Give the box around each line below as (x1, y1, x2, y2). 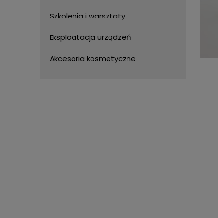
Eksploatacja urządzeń (50, 32, 131, 42)
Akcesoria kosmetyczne (50, 54, 136, 64)
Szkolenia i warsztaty (50, 11, 125, 21)
